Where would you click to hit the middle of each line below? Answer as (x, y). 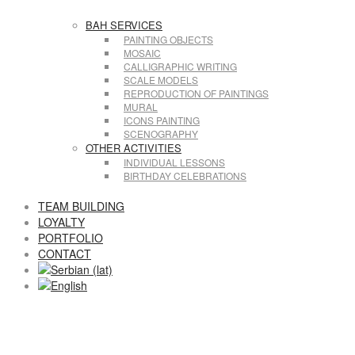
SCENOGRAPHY (161, 134)
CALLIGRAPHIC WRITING (180, 66)
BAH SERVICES (124, 25)
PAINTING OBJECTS (168, 39)
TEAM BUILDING (81, 206)
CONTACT (65, 254)
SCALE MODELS (161, 80)
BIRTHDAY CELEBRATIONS (185, 176)
